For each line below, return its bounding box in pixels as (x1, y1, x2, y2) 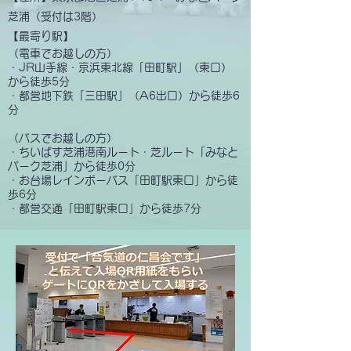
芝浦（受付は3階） (8, 11, 103, 22)
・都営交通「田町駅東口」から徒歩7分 (8, 203, 201, 214)
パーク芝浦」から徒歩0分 (8, 161, 136, 172)
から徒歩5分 (8, 76, 70, 87)
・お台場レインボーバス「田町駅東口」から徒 (8, 175, 238, 186)
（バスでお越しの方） (8, 132, 118, 143)
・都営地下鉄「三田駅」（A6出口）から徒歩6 (8, 90, 240, 101)
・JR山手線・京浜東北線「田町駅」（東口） (8, 62, 232, 73)
